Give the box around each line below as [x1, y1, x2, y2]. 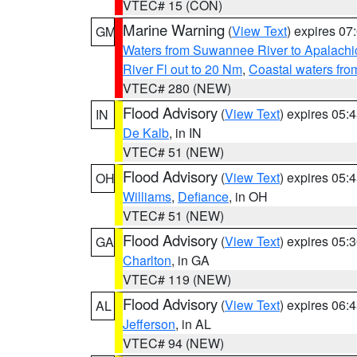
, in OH [229, 187, 268, 206]
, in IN [169, 124, 202, 142]
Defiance [178, 187, 229, 206]
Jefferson [123, 315, 175, 333]
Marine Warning [123, 19, 225, 40]
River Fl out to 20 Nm [123, 60, 242, 78]
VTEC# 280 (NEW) [123, 79, 231, 97]
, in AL [175, 315, 211, 333]
